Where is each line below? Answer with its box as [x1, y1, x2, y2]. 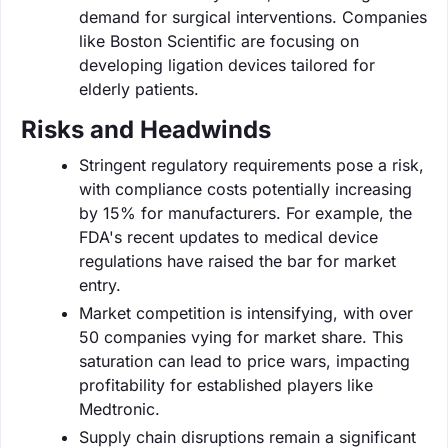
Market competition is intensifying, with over [79, 302, 413, 323]
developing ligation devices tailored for [79, 54, 375, 75]
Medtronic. [79, 398, 160, 419]
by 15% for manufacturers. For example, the [79, 202, 412, 223]
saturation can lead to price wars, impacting [79, 350, 410, 371]
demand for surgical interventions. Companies [79, 6, 427, 27]
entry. [79, 274, 121, 295]
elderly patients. [79, 78, 199, 99]
